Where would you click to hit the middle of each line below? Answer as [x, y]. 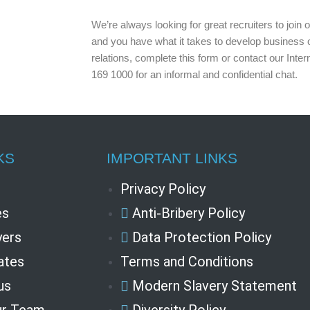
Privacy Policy [163, 189]
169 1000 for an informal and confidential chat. [194, 74]
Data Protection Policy [202, 237]
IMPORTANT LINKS [172, 158]
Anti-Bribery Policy [189, 213]
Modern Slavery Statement [215, 285]
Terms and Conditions [187, 261]
